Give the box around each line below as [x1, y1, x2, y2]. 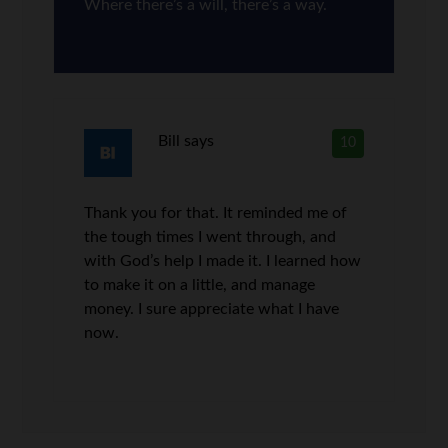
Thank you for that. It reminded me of [84, 205, 348, 221]
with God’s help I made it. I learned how [84, 253, 362, 269]
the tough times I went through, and [84, 229, 337, 245]
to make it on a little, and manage [84, 277, 316, 293]
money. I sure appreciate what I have [84, 301, 340, 317]
